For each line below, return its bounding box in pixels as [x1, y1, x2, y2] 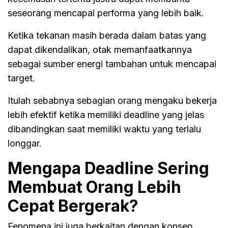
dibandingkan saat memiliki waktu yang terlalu [8, 123, 201, 134]
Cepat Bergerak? [8, 195, 138, 216]
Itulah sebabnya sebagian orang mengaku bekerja [8, 95, 217, 106]
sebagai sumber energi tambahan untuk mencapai [8, 58, 216, 69]
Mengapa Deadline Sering [8, 158, 209, 178]
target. [8, 72, 35, 83]
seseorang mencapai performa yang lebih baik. [8, 7, 204, 18]
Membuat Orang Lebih [8, 177, 181, 197]
